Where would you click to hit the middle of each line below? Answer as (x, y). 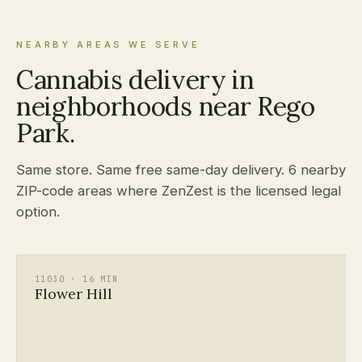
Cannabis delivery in (135, 80)
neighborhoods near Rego (166, 106)
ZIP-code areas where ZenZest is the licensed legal (179, 191)
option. (38, 212)
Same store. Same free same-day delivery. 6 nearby (181, 170)
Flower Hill (74, 294)
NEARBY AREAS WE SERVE (108, 44)
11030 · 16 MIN (77, 279)
